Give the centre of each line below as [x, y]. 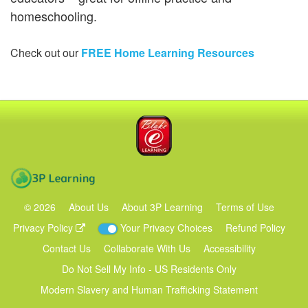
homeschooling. [54, 15]
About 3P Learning [162, 207]
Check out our [46, 52]
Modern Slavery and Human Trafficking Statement [149, 289]
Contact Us [66, 248]
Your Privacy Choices [166, 227]
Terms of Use [245, 207]
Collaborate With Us [147, 248]
